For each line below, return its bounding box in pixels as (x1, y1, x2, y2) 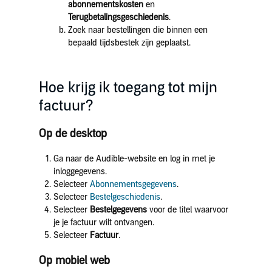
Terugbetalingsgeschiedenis (67, 12, 169, 22)
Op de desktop (38, 127, 107, 140)
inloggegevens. (53, 166, 109, 177)
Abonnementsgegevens (89, 179, 177, 189)
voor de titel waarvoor (149, 205, 228, 215)
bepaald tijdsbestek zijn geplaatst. (67, 38, 191, 48)
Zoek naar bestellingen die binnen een (67, 25, 208, 35)
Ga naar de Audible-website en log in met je (53, 154, 215, 164)
